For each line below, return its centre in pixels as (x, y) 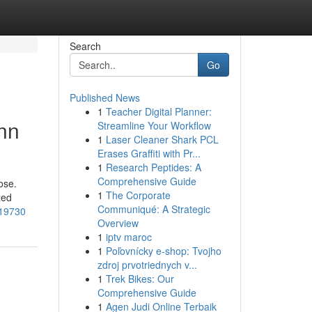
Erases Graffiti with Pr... (149, 153)
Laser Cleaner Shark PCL (162, 139)
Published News (104, 97)
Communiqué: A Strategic (154, 209)
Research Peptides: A (153, 167)
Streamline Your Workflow (154, 125)
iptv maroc (128, 237)
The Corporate (138, 195)
